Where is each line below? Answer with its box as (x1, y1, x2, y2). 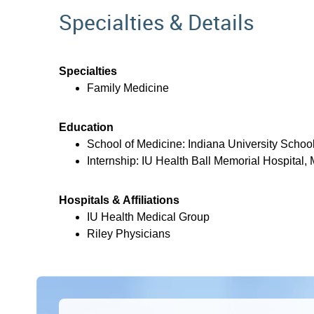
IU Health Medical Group (87, 210, 210, 223)
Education (59, 121, 114, 133)
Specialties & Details (59, 7, 254, 36)
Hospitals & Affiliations (59, 193, 179, 206)
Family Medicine (87, 81, 169, 94)
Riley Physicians (87, 227, 170, 240)
